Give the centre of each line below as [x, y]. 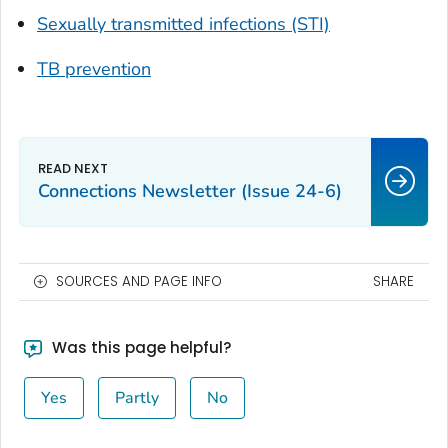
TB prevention [94, 68]
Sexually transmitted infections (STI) [183, 23]
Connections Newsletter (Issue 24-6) [190, 190]
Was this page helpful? [139, 347]
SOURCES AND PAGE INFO [139, 281]
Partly [136, 397]
